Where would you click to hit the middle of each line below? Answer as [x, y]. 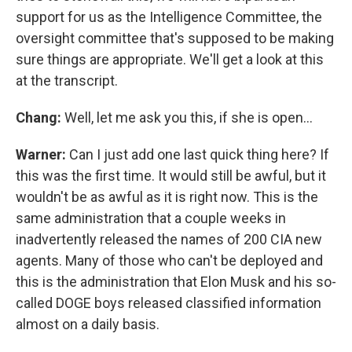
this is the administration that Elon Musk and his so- [176, 282]
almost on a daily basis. [88, 324]
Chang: [40, 117]
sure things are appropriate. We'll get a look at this [170, 59]
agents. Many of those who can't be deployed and [169, 260]
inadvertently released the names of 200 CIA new [169, 239]
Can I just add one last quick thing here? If [199, 154]
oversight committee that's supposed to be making [175, 38]
